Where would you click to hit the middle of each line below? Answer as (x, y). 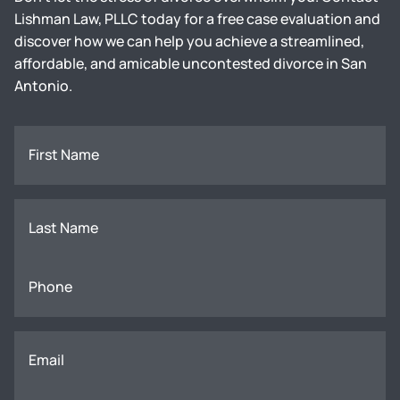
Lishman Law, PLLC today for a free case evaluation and (197, 18)
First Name (64, 154)
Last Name (63, 227)
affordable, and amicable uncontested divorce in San (191, 63)
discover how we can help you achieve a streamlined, (189, 41)
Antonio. (43, 85)
